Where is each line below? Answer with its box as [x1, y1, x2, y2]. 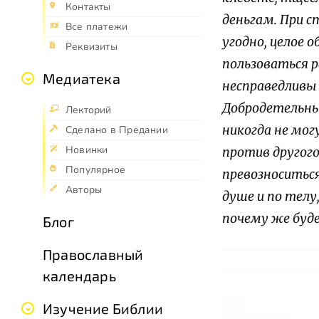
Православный [43, 246, 144, 263]
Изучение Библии [43, 300, 163, 318]
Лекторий [66, 103, 112, 117]
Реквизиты [66, 40, 117, 54]
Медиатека [43, 70, 120, 88]
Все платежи [66, 20, 128, 34]
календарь [43, 267, 116, 285]
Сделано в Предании [66, 123, 168, 137]
